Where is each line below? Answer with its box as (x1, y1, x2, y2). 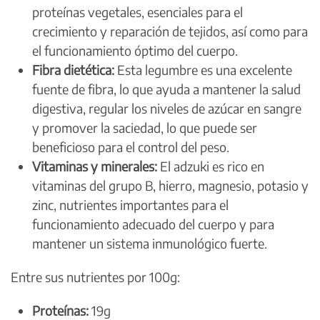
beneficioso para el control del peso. (32, 138, 229, 155)
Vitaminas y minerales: (32, 157, 157, 174)
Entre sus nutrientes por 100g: (11, 268, 180, 285)
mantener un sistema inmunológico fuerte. (32, 234, 267, 251)
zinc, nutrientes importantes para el (32, 196, 229, 213)
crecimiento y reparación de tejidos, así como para (32, 22, 308, 39)
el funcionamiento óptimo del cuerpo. (32, 41, 238, 59)
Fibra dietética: (32, 61, 114, 78)
